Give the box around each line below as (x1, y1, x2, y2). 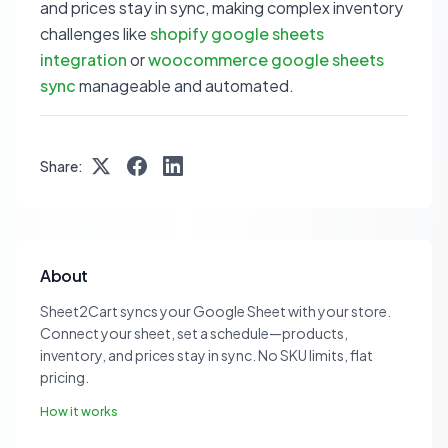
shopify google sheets (150, 23, 324, 44)
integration (40, 49, 127, 70)
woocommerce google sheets (148, 49, 384, 70)
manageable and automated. (76, 75, 294, 96)
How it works (40, 404, 118, 419)
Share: (40, 157, 83, 175)
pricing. (40, 368, 89, 386)
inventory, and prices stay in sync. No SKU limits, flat (40, 346, 373, 364)
